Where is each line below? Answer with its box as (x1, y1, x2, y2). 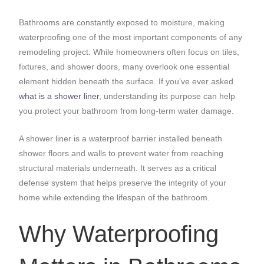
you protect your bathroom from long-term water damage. (19, 106, 235, 116)
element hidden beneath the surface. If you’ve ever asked (19, 77, 234, 87)
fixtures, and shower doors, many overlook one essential (19, 62, 230, 72)
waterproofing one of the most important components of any (19, 32, 243, 42)
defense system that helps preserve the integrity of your (19, 177, 227, 187)
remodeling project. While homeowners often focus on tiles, (19, 47, 240, 57)
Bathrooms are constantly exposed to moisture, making (19, 18, 225, 28)
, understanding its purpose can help (99, 91, 236, 101)
